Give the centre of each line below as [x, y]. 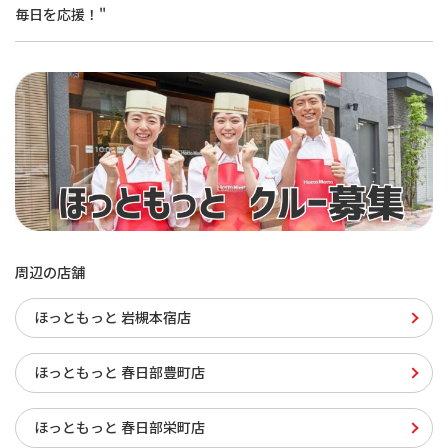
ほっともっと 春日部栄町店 [119, 427]
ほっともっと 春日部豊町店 [119, 372]
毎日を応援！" [60, 14]
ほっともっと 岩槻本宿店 [112, 317]
